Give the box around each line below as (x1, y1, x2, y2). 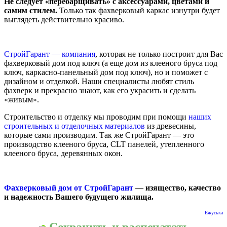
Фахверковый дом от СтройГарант (4, 183, 133, 193)
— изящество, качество (133, 183, 221, 193)
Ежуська (205, 210, 223, 216)
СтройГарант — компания (4, 50, 95, 59)
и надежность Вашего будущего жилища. (4, 193, 154, 202)
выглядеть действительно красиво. (4, 15, 124, 24)
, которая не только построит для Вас (95, 50, 223, 59)
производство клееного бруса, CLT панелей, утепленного (4, 140, 204, 149)
